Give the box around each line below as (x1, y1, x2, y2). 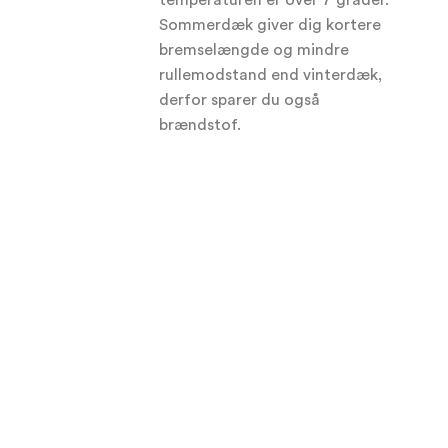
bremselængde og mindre (159, 42, 350, 58)
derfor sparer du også (159, 92, 321, 108)
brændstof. (159, 117, 242, 133)
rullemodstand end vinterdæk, (159, 67, 383, 83)
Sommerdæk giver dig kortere (159, 17, 382, 33)
